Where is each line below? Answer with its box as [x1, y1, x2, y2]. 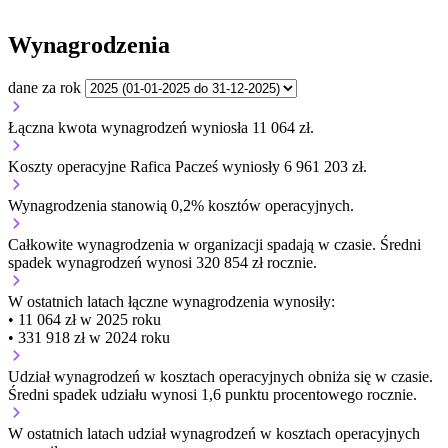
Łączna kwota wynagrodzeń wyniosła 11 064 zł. [8, 118, 314, 136]
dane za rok [8, 78, 81, 96]
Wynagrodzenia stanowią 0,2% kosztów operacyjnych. [8, 196, 354, 214]
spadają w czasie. [267, 235, 376, 253]
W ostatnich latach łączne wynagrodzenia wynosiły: [8, 292, 335, 310]
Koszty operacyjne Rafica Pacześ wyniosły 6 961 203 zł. [8, 157, 367, 175]
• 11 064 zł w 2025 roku [8, 310, 161, 328]
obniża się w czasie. [308, 367, 433, 385]
